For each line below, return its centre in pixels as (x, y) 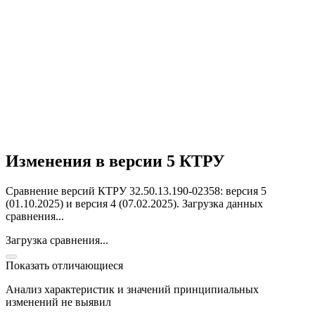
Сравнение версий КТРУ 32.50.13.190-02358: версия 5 (136, 191)
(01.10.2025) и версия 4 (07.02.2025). (94, 203)
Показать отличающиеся (64, 265)
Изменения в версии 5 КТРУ (115, 161)
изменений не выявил (58, 302)
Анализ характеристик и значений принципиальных (132, 289)
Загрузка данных (223, 203)
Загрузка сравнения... (57, 240)
